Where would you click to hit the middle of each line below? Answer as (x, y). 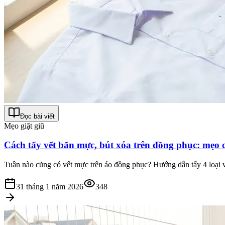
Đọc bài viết (37, 116)
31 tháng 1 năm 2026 (50, 187)
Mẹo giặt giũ (24, 126)
